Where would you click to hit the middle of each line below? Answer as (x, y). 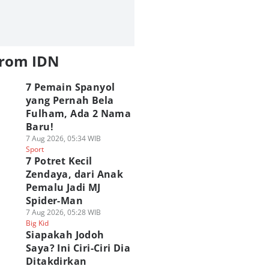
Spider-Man (54, 201)
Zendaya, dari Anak (74, 174)
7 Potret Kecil (59, 161)
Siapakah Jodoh (65, 235)
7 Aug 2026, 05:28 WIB (63, 212)
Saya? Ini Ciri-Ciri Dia (78, 248)
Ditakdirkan (56, 261)
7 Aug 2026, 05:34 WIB (63, 138)
